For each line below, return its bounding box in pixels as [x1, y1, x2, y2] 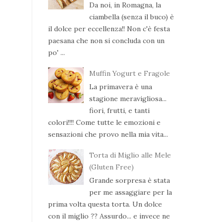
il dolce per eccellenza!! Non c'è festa [48, 24, 170, 33]
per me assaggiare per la [89, 187, 172, 197]
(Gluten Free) [89, 162, 134, 171]
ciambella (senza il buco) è [89, 12, 174, 21]
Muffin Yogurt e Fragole [89, 68, 170, 78]
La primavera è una [89, 82, 152, 91]
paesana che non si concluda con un [48, 36, 165, 45]
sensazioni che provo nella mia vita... [48, 129, 168, 139]
